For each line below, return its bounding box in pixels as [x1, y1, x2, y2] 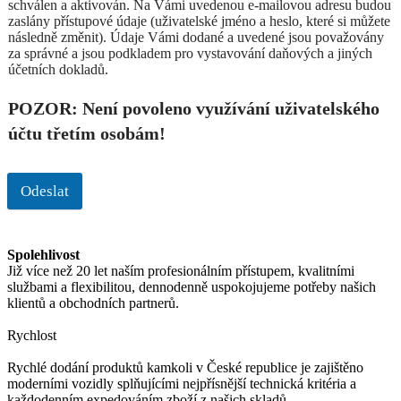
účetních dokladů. [8, 61, 108, 77]
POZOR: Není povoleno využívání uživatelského [8, 98, 380, 118]
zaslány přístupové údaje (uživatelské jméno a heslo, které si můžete [8, 13, 390, 29]
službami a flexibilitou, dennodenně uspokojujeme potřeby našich [7, 278, 376, 294]
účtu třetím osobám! [8, 123, 166, 143]
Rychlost [7, 327, 56, 343]
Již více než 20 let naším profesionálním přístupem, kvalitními [7, 262, 354, 278]
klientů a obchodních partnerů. [7, 294, 179, 311]
